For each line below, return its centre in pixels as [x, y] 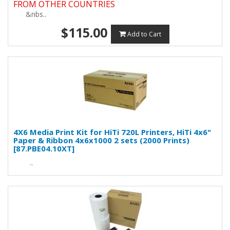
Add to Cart [144, 34]
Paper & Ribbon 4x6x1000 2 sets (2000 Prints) [101, 140]
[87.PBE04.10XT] [44, 148]
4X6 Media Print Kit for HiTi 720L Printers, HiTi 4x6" [112, 132]
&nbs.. [30, 14]
